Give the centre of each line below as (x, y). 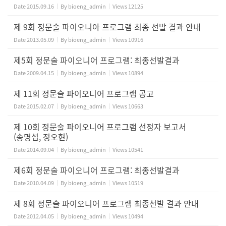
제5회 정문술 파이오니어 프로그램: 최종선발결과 (97, 60)
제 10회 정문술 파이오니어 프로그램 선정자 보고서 (100, 127)
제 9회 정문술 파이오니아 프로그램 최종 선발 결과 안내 (107, 27)
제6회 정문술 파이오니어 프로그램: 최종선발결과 (97, 170)
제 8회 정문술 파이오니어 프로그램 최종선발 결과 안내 (106, 203)
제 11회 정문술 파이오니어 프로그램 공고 (84, 93)
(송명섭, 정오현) (41, 137)
